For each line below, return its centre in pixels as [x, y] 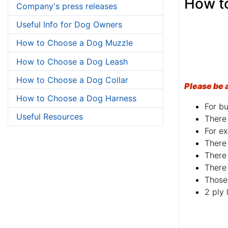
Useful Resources [50, 117]
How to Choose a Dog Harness [76, 98]
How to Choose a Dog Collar [72, 80]
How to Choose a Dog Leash [72, 61]
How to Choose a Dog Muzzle [75, 43]
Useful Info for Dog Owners [69, 25]
